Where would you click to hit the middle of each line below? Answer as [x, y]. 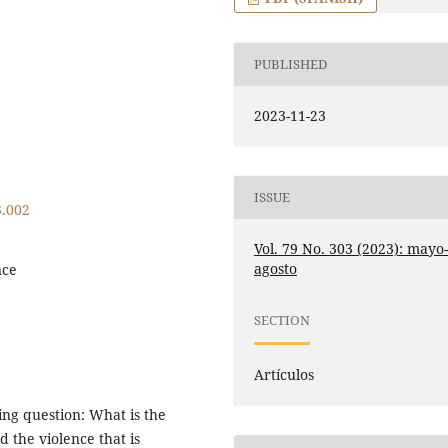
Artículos [284, 374]
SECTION [282, 320]
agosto [276, 268]
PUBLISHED [291, 64]
